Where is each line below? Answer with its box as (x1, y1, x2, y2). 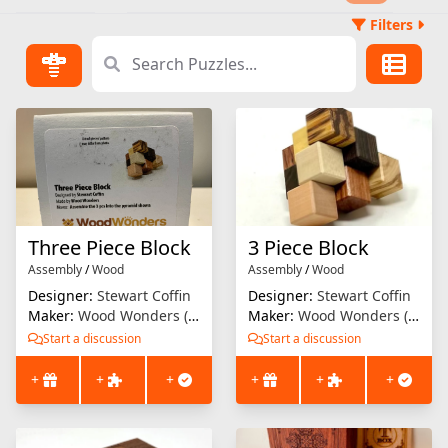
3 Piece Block (248, 234, 369, 262)
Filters (366, 15, 417, 34)
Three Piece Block (28, 234, 191, 262)
